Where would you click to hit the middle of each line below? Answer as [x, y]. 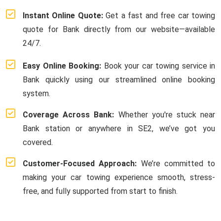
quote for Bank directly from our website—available [119, 29]
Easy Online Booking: [62, 66]
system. [37, 93]
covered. [38, 142]
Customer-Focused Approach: [80, 163]
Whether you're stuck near [165, 114]
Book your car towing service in [158, 66]
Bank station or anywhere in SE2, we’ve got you [119, 128]
